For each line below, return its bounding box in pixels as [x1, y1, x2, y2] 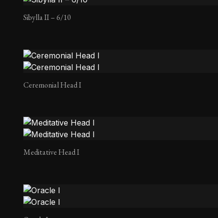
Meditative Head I [23, 147, 79, 158]
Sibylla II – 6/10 [23, 12, 71, 23]
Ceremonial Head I [23, 79, 81, 90]
